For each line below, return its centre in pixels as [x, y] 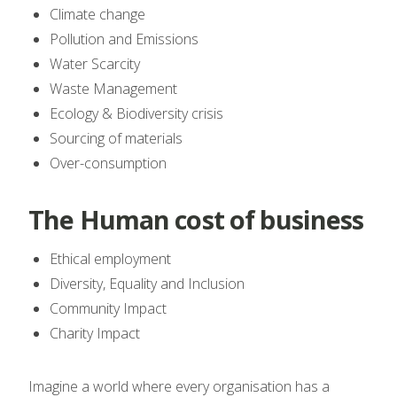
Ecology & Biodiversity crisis [136, 113]
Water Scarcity [97, 63]
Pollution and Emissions [124, 39]
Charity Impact [95, 333]
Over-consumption [110, 163]
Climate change [99, 14]
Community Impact [110, 308]
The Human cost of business [196, 219]
